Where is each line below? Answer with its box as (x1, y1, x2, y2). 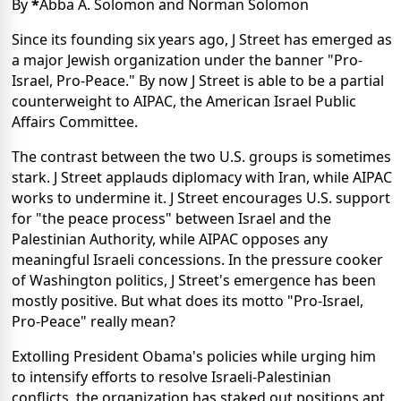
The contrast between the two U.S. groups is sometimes (12, 147, 391, 167)
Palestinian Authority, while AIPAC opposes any (12, 229, 328, 250)
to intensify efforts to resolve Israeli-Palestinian (12, 367, 331, 388)
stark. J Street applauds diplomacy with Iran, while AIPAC (12, 167, 392, 188)
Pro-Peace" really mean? (12, 311, 175, 332)
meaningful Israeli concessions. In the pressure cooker (12, 250, 383, 270)
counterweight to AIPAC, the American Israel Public (12, 91, 356, 112)
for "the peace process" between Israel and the (12, 209, 331, 229)
